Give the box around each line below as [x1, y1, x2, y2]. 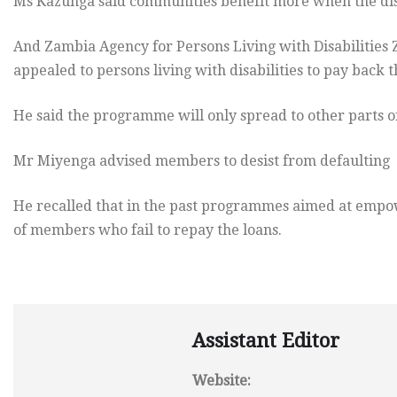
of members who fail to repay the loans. [13, 222, 282, 239]
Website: [192, 372, 251, 390]
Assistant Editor [192, 330, 339, 353]
